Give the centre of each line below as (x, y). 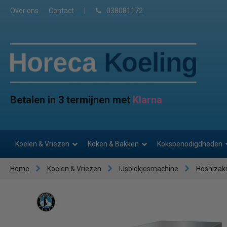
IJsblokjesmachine (149, 169)
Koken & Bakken (113, 144)
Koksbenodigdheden (190, 144)
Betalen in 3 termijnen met (71, 100)
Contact (61, 11)
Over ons (24, 11)
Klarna (147, 100)
